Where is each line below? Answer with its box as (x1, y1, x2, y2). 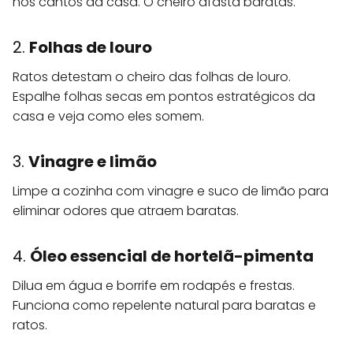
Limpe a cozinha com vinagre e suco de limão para (13, 182, 329, 200)
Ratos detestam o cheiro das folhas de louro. (13, 68, 291, 86)
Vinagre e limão (28, 150, 157, 173)
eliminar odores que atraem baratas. (13, 202, 239, 220)
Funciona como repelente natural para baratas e (13, 296, 316, 314)
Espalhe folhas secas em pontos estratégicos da (13, 87, 315, 106)
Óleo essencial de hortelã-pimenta (30, 245, 314, 267)
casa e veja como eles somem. (13, 107, 204, 125)
